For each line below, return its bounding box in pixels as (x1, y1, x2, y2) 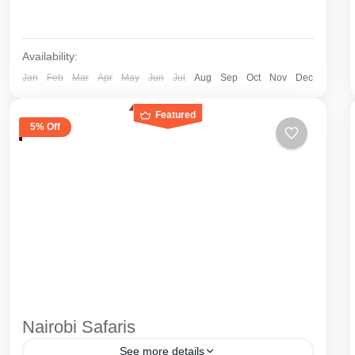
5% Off (30, 121, 60, 133)
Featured (155, 109, 197, 120)
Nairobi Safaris (22, 316, 140, 337)
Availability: (22, 49, 78, 63)
